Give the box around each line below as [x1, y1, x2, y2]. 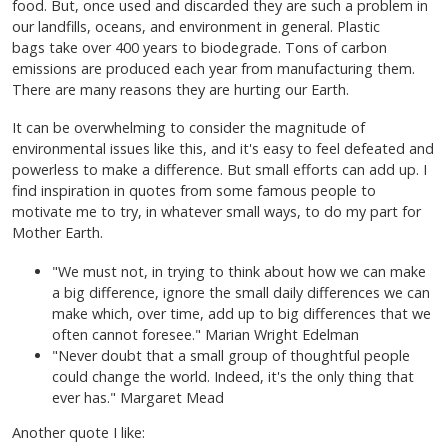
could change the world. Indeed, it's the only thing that [52, 366, 414, 386]
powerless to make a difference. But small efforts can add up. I [12, 160, 427, 180]
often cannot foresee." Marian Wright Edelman [52, 324, 359, 344]
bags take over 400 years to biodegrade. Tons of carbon [12, 38, 387, 58]
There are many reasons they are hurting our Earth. [12, 80, 349, 100]
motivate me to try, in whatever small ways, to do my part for [12, 202, 421, 222]
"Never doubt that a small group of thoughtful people [52, 345, 410, 365]
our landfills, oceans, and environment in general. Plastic [12, 17, 380, 37]
